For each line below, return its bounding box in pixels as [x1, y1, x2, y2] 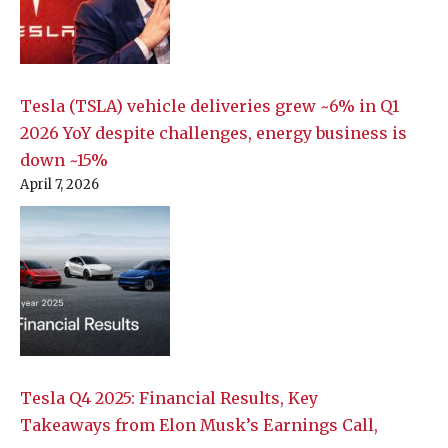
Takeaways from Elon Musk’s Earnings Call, [20, 415, 378, 436]
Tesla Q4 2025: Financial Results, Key [20, 388, 318, 409]
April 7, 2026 [20, 176, 99, 194]
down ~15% [20, 150, 108, 171]
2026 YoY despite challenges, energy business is [20, 123, 407, 144]
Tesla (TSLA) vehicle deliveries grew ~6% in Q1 [20, 96, 399, 117]
